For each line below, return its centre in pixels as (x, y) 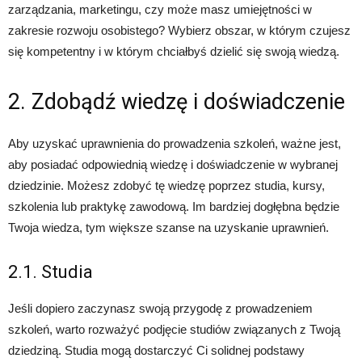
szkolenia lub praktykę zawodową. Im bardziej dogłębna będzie (174, 206)
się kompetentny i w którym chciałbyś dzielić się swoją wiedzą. (174, 51)
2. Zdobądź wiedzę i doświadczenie (177, 102)
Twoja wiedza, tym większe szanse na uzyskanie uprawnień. (168, 227)
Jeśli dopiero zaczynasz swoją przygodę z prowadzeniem (160, 308)
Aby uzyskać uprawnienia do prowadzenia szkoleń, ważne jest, (175, 143)
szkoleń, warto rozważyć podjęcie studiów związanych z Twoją (174, 329)
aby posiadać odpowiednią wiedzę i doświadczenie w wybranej (173, 164)
